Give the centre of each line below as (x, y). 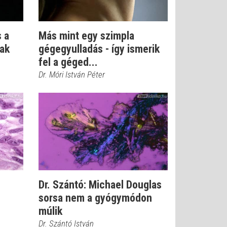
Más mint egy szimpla (86, 36)
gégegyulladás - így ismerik (99, 49)
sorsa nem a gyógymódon (95, 198)
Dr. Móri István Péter (72, 74)
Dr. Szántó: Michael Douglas (100, 185)
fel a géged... (68, 62)
